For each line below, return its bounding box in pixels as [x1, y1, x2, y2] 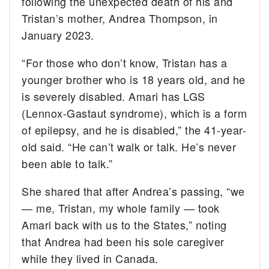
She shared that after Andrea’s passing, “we [22, 183, 245, 199]
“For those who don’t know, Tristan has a [22, 55, 228, 71]
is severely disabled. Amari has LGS [22, 88, 205, 104]
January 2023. [22, 27, 94, 43]
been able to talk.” [22, 156, 113, 172]
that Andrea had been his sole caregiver [22, 234, 225, 250]
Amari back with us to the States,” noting [22, 217, 227, 233]
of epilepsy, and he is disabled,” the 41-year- [22, 122, 247, 138]
